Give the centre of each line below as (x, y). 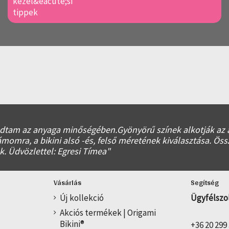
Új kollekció (82, 198)
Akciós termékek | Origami (108, 212)
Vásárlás (67, 182)
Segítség (205, 182)
